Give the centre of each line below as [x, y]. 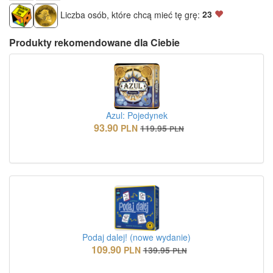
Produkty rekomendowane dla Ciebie [94, 42]
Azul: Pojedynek [136, 115]
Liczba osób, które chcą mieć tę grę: [130, 14]
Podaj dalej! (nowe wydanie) [136, 237]
